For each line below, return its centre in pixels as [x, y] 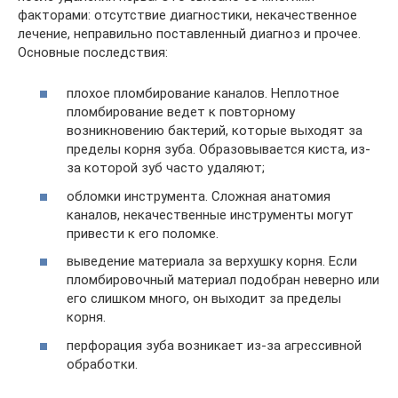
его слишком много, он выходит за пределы [204, 298]
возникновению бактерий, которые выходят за [215, 131]
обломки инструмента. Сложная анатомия [199, 196]
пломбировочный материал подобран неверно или [223, 280]
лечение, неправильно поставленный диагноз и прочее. [189, 33]
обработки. [102, 364]
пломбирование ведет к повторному [181, 112]
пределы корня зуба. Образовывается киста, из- [219, 149]
